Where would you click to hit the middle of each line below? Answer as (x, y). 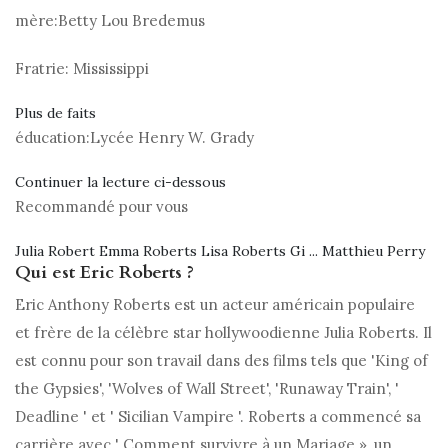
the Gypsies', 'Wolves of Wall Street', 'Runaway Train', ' (207, 389)
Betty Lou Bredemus (131, 21)
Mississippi (109, 69)
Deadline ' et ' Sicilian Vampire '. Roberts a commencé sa (218, 417)
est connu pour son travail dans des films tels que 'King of (221, 361)
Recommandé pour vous (101, 207)
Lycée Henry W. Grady (172, 138)
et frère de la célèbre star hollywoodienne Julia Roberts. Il (223, 333)
